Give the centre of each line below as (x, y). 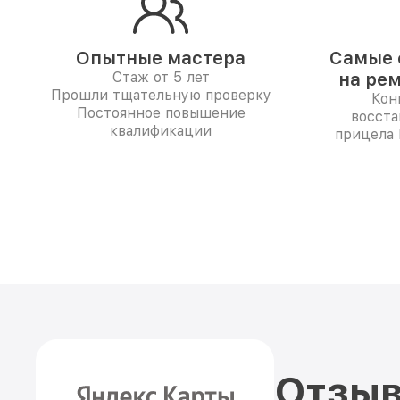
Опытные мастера (161, 58)
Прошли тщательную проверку (161, 95)
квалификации (161, 131)
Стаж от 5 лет (161, 77)
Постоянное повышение (161, 113)
